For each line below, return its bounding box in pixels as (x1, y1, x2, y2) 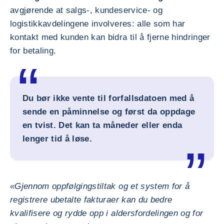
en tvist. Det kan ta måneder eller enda (22, 120, 182, 130)
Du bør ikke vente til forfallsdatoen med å (22, 93, 194, 103)
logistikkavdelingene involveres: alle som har (10, 19, 185, 28)
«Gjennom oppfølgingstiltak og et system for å (10, 181, 190, 191)
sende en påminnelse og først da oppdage (22, 107, 195, 116)
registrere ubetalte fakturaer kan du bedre (10, 195, 172, 204)
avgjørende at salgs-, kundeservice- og (10, 5, 162, 15)
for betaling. (10, 46, 56, 55)
